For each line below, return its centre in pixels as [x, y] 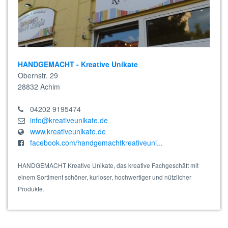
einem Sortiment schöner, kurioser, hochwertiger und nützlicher [105, 177]
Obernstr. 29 [38, 75]
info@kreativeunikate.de [69, 120]
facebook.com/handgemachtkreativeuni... [96, 142]
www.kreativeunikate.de [68, 131]
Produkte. [31, 188]
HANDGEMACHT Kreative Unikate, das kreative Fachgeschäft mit [108, 165]
